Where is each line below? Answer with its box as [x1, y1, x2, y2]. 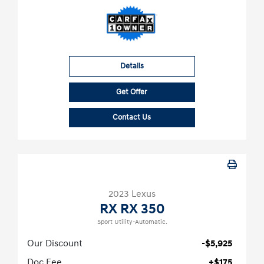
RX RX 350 [99, 200, 165, 219]
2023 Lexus [108, 188, 156, 200]
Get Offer [116, 87, 148, 97]
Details [120, 61, 144, 71]
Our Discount [27, 237, 82, 250]
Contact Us [113, 113, 151, 123]
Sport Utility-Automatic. [97, 218, 167, 227]
